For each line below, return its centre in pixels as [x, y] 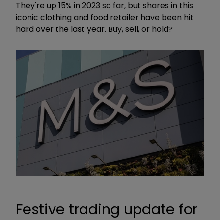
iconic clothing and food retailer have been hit [105, 17]
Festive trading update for [107, 209]
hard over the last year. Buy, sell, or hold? [94, 29]
